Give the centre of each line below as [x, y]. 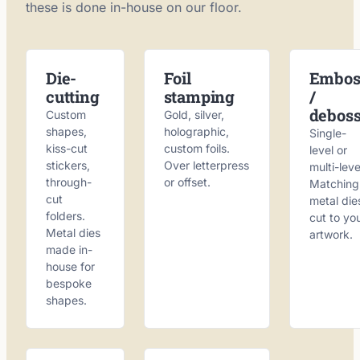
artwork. [331, 234]
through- [69, 182]
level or [328, 150]
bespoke [69, 283]
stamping [199, 96]
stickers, [68, 165]
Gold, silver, [194, 115]
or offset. [187, 182]
